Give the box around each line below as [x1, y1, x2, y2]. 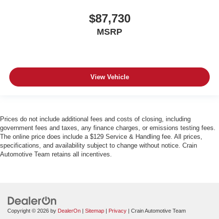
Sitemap [85, 208, 104, 214]
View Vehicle [90, 73, 129, 81]
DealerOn [58, 208, 81, 214]
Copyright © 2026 [7, 208, 50, 214]
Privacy [109, 208, 127, 214]
